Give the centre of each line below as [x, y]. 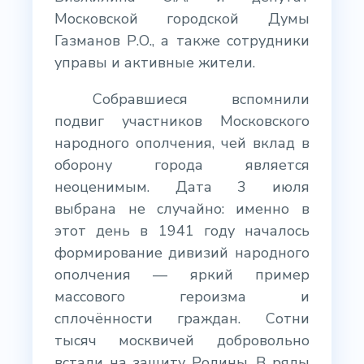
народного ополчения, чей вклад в [182, 143]
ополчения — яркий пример [182, 275]
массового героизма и [182, 297]
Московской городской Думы [182, 19]
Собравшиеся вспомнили [201, 99]
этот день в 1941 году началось [182, 231]
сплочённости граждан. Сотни [182, 318]
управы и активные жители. [155, 63]
